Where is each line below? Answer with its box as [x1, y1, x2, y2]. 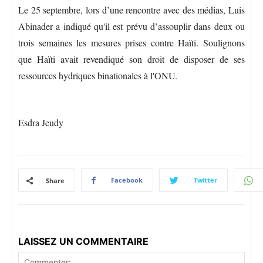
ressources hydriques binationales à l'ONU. [18, 69, 177, 82]
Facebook [111, 176, 143, 185]
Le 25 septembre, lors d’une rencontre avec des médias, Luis [18, 4, 245, 16]
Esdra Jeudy [18, 116, 66, 129]
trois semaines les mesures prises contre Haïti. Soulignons [18, 36, 245, 49]
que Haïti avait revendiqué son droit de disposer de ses [18, 53, 245, 66]
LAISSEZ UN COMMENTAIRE [18, 235, 149, 248]
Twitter [194, 176, 217, 185]
